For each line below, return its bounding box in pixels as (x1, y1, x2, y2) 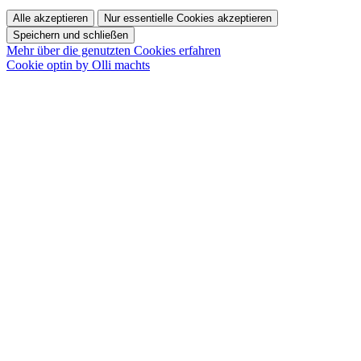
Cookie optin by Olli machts (6, 57, 150, 72)
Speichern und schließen (13, 28, 128, 41)
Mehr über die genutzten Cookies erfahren (6, 43, 221, 57)
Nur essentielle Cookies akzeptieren (104, 11, 272, 24)
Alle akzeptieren (13, 11, 88, 24)
